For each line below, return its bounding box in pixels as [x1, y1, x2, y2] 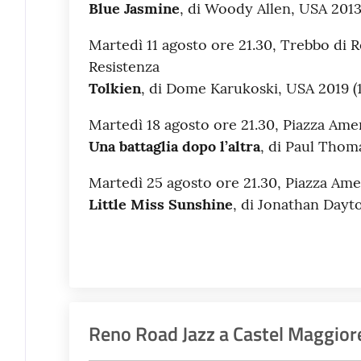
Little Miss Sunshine [88, 194, 233, 214]
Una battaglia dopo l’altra [88, 136, 260, 156]
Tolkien [88, 78, 141, 98]
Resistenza [88, 56, 160, 76]
